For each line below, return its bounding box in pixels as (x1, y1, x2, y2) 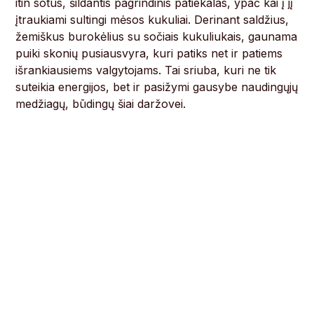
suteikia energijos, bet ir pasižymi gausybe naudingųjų (15, 80, 299, 95)
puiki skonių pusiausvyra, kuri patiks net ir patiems (15, 46, 283, 61)
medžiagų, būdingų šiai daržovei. (15, 97, 186, 111)
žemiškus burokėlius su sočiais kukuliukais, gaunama (15, 29, 298, 44)
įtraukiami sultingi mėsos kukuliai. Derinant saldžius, (15, 13, 289, 27)
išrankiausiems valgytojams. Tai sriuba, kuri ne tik (15, 63, 277, 78)
